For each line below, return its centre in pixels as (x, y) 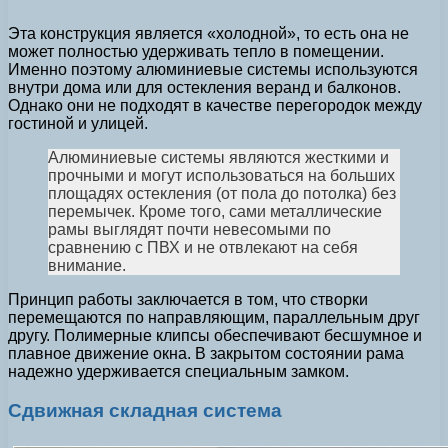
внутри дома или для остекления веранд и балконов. (204, 88)
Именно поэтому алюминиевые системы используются (213, 70)
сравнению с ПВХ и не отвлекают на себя (203, 248)
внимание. (87, 266)
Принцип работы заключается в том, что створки (188, 300)
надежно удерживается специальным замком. (178, 372)
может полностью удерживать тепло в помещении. (196, 52)
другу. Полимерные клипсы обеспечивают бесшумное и (215, 336)
